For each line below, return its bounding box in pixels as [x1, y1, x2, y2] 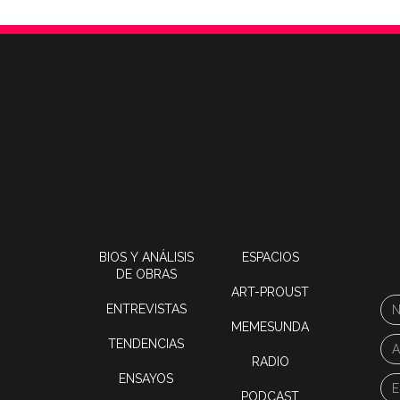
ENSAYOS [119, 371, 174, 386]
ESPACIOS [241, 250, 299, 264]
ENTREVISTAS [105, 302, 187, 316]
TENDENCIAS [108, 337, 185, 351]
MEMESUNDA [231, 320, 310, 334]
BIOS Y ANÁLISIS [98, 250, 194, 264]
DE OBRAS [115, 267, 177, 281]
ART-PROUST [231, 285, 310, 299]
